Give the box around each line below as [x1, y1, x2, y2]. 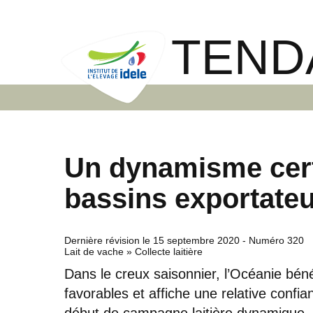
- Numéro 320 [240, 234, 304, 246]
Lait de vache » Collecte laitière [64, 245, 203, 257]
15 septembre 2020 [153, 234, 240, 246]
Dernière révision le [64, 234, 153, 246]
